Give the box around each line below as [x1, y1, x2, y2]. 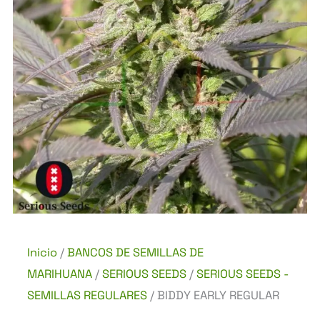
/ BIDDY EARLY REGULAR [147, 288, 279, 303]
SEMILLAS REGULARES [27, 288, 147, 303]
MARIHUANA [27, 266, 92, 281]
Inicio [27, 245, 57, 260]
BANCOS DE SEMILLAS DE [67, 245, 204, 260]
